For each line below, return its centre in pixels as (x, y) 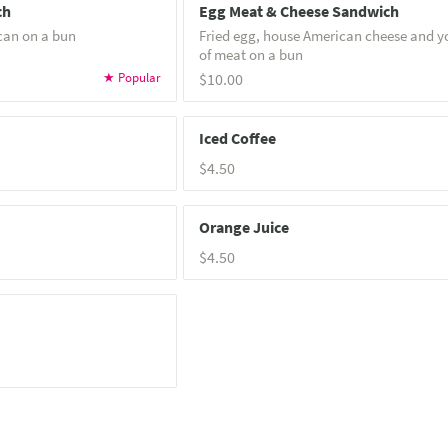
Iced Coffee (237, 137)
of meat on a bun (250, 54)
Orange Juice (243, 226)
